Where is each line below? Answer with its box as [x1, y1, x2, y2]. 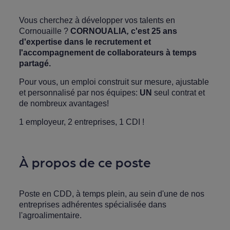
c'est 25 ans [130, 27, 177, 35]
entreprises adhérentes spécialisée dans [18, 200, 166, 209]
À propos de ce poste [18, 154, 151, 170]
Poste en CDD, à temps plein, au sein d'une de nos [18, 189, 204, 198]
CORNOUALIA [70, 27, 127, 35]
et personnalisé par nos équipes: [18, 88, 140, 97]
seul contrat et [154, 88, 205, 97]
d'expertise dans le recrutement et [18, 37, 151, 46]
